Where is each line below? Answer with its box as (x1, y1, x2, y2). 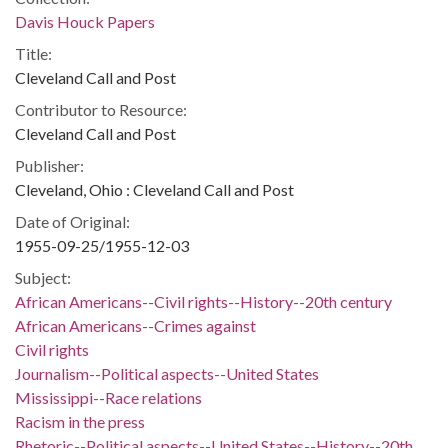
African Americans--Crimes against (15, 316, 256, 335)
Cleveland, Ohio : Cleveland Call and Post (15, 180, 294, 199)
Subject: (15, 268, 71, 287)
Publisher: (15, 156, 84, 175)
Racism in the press (15, 412, 145, 431)
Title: (15, 44, 52, 63)
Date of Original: (15, 212, 130, 231)
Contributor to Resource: (15, 100, 187, 119)
